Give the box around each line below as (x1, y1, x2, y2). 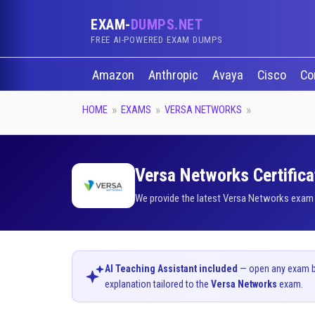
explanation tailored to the (105, 278, 211, 290)
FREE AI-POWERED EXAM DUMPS (91, 34, 223, 45)
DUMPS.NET (130, 16, 202, 33)
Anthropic (148, 67, 201, 83)
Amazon (91, 67, 137, 83)
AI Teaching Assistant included (105, 263, 238, 274)
